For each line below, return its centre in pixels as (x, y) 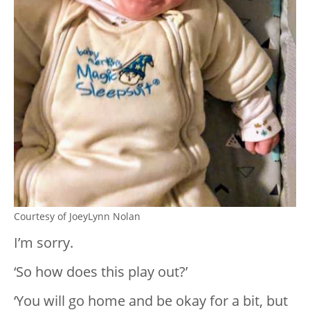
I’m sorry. (44, 243)
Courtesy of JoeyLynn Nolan (77, 217)
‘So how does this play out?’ (101, 272)
